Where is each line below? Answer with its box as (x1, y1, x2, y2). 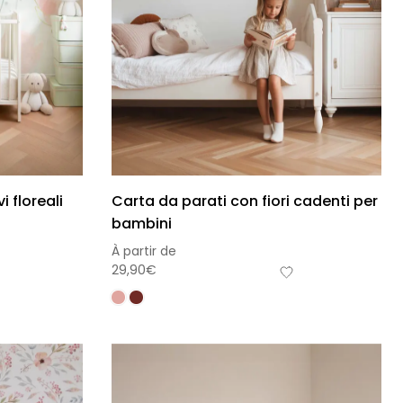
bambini (112, 213, 172, 235)
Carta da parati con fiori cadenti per (112, 191, 378, 212)
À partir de (112, 242, 176, 261)
